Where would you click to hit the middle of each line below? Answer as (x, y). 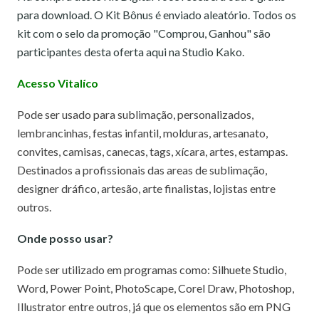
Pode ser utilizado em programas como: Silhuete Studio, (152, 270)
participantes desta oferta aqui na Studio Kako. (131, 52)
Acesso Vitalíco (58, 83)
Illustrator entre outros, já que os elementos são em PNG (154, 307)
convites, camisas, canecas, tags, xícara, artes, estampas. (152, 151)
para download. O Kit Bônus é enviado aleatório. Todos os (157, 15)
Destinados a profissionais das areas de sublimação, (142, 170)
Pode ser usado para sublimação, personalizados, (135, 114)
